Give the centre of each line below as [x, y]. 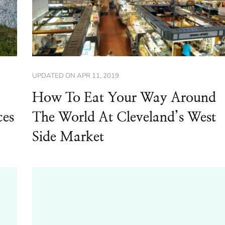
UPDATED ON [54, 76]
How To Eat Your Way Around [124, 98]
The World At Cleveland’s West [124, 118]
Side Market [68, 137]
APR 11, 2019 [98, 76]
